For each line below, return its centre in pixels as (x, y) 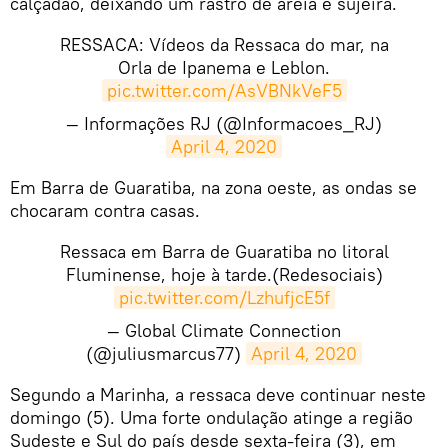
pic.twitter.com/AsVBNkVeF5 (224, 90)
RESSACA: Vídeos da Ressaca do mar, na (224, 44)
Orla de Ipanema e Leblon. (224, 67)
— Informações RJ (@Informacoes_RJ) (224, 123)
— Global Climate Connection (224, 330)
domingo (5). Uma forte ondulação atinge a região (211, 417)
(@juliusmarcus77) (166, 353)
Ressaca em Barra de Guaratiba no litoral (224, 251)
